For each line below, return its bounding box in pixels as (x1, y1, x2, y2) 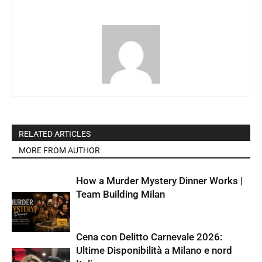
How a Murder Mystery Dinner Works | (76, 175, 243, 187)
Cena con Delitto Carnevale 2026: (76, 231, 222, 243)
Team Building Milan (76, 188, 165, 200)
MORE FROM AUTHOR (19, 146, 100, 155)
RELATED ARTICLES (19, 129, 91, 139)
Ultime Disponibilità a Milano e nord (76, 244, 232, 256)
